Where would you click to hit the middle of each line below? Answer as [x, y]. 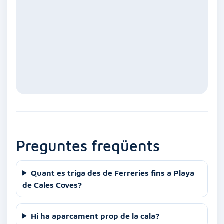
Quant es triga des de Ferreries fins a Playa [112, 173]
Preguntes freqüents [88, 145]
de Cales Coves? [52, 185]
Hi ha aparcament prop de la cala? [95, 216]
